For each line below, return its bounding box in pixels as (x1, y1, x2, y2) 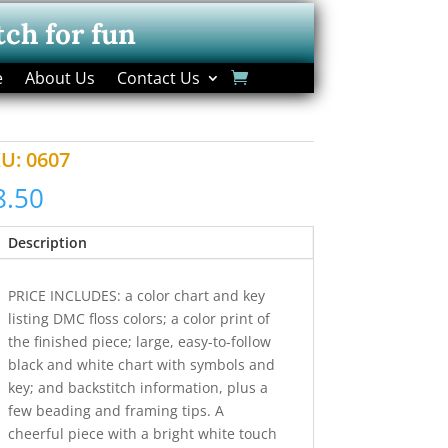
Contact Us (116, 66, 200, 89)
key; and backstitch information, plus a (7, 378, 268, 398)
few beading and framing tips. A (7, 401, 224, 421)
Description (7, 233, 87, 253)
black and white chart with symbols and (7, 355, 275, 375)
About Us (24, 66, 95, 89)
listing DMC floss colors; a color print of (7, 309, 270, 329)
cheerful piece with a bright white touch (7, 424, 277, 444)
